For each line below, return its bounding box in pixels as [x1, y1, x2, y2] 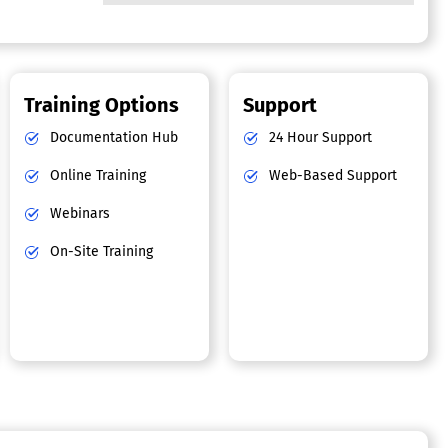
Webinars [46, 205, 111, 223]
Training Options [24, 93, 180, 118]
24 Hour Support [265, 129, 373, 147]
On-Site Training [46, 243, 154, 261]
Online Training [46, 167, 147, 185]
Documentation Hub [46, 129, 179, 147]
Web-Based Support [265, 167, 398, 185]
